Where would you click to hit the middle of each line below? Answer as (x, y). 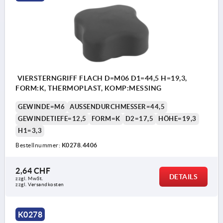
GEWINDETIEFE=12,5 (52, 118)
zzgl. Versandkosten (40, 184)
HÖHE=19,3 (177, 118)
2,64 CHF (33, 170)
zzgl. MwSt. (29, 178)
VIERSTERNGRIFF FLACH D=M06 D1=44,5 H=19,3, (101, 78)
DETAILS (183, 176)
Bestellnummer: (39, 145)
